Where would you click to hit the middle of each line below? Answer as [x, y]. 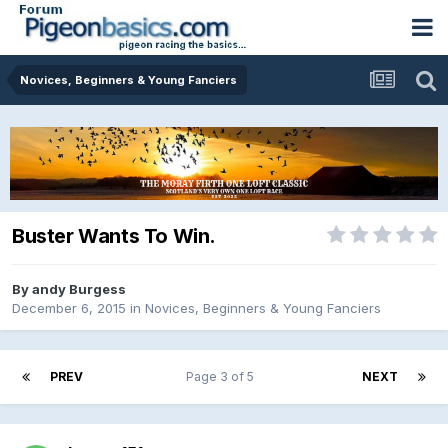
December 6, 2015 [69, 307]
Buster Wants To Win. [114, 236]
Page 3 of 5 [222, 376]
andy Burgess [79, 288]
